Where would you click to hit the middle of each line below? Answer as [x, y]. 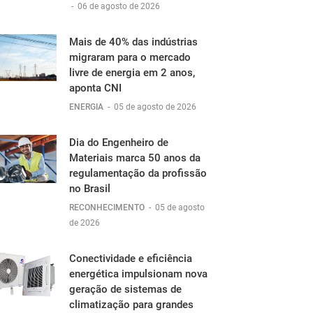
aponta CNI [95, 88]
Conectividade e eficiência [131, 259]
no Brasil [90, 189]
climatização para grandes [131, 305]
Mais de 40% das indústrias [133, 42]
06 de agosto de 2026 [119, 6]
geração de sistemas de [125, 289]
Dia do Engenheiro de [119, 143]
